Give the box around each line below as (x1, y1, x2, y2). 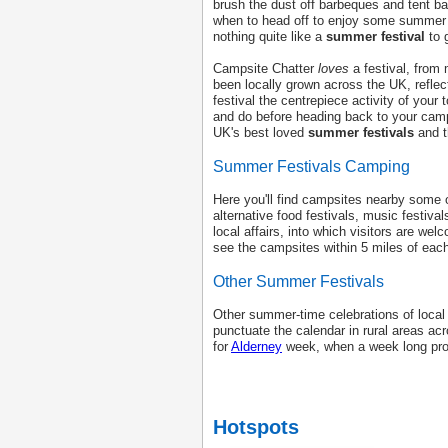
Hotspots (213, 416, 299, 438)
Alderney (231, 339, 282, 354)
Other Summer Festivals (213, 273, 384, 290)
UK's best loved (213, 125, 308, 140)
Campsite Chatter (213, 61, 318, 76)
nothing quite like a (213, 29, 326, 44)
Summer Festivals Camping (213, 158, 410, 175)
